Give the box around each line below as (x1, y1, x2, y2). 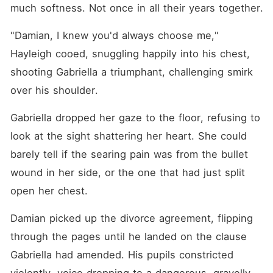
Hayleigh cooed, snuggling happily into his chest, (10, 48, 250, 60)
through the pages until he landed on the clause (10, 230, 247, 243)
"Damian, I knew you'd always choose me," (10, 29, 219, 41)
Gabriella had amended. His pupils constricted (10, 249, 233, 261)
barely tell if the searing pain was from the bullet (10, 148, 248, 160)
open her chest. (10, 185, 88, 197)
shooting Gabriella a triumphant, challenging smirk (10, 66, 253, 78)
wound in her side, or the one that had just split (10, 166, 245, 179)
